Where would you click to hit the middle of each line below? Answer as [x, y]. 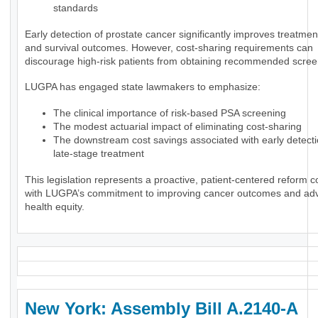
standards [76, 8]
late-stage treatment [99, 154]
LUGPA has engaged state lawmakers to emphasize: [143, 87]
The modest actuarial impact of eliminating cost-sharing [177, 127]
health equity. [55, 207]
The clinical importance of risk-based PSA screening [170, 113]
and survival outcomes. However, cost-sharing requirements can [169, 48]
